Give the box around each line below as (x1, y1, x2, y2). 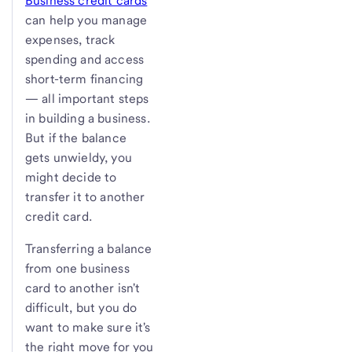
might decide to (25, 169, 117, 185)
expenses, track (25, 31, 115, 47)
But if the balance (25, 130, 126, 145)
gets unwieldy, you (25, 149, 132, 165)
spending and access (25, 51, 145, 67)
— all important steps (25, 90, 149, 106)
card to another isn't (25, 280, 141, 295)
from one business (25, 260, 130, 276)
